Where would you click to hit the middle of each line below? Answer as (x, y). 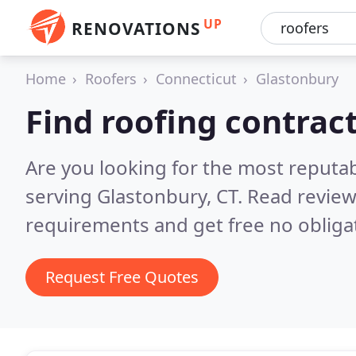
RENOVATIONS (136, 29)
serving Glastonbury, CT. (136, 196)
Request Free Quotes (122, 277)
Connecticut (196, 79)
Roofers (111, 79)
